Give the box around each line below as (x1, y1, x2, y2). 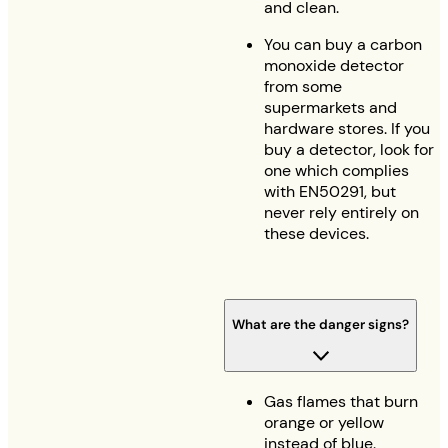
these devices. (264, 222, 369, 244)
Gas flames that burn (264, 390, 418, 412)
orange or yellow (264, 411, 384, 433)
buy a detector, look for (264, 138, 434, 160)
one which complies (264, 159, 409, 181)
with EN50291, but (264, 180, 396, 202)
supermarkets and (264, 96, 397, 118)
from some (264, 75, 342, 97)
